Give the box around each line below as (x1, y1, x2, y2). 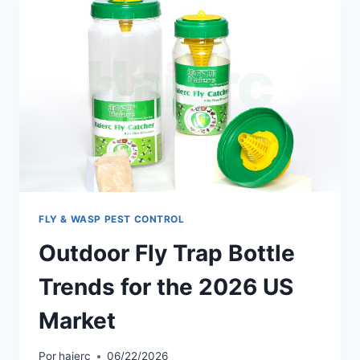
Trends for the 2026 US (39, 272, 293, 301)
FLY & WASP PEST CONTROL (39, 212, 185, 225)
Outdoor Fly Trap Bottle (39, 239, 295, 267)
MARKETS (96, 23, 153, 37)
